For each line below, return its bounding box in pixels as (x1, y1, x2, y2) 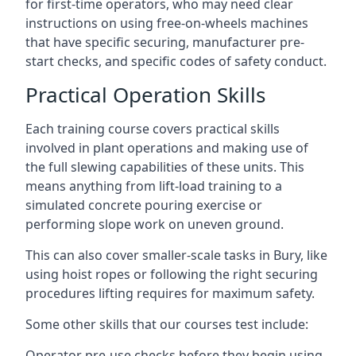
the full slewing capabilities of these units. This (25, 158, 304, 176)
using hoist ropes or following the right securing (25, 265, 318, 283)
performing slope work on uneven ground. (25, 215, 284, 233)
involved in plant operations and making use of (25, 139, 308, 157)
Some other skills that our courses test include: (25, 315, 308, 333)
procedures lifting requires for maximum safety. (25, 284, 315, 302)
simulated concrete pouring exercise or (25, 196, 262, 214)
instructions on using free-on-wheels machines (25, 14, 308, 32)
